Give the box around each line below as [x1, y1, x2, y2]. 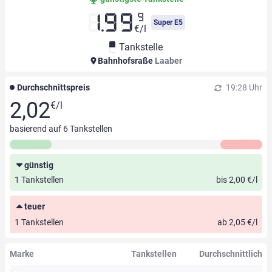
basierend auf [10, 124, 63, 134]
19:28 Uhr [224, 83, 262, 93]
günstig [24, 160, 53, 171]
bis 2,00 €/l [216, 175, 257, 185]
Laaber [155, 56, 182, 66]
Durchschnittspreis [17, 83, 90, 93]
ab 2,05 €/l [217, 217, 257, 228]
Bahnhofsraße [96, 56, 155, 66]
